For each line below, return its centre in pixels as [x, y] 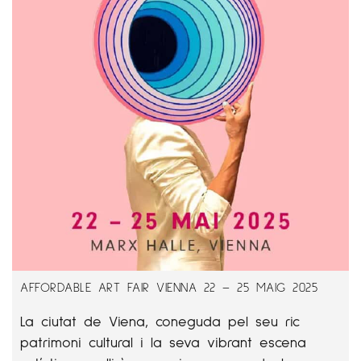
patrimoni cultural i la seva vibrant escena [163, 342]
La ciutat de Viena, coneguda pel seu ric [160, 321]
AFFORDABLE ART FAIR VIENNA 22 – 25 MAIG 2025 [169, 286]
